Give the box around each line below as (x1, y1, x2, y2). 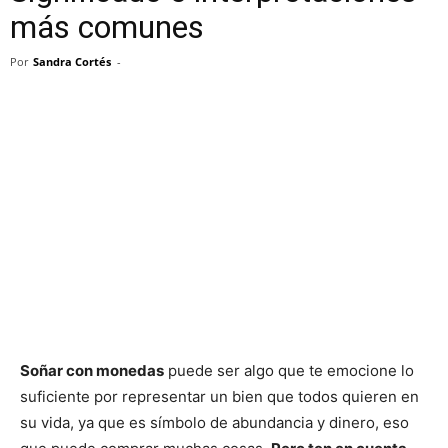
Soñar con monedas (20, 361, 164, 380)
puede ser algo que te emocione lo (164, 361, 414, 380)
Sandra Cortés (33, 54, 111, 69)
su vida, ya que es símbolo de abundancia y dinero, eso (20, 413, 409, 432)
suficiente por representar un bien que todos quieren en (20, 387, 419, 406)
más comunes (10, 8, 204, 46)
